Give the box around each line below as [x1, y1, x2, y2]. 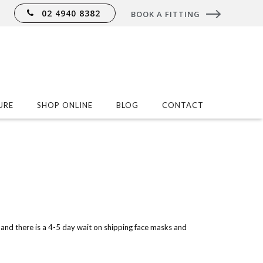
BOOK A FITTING [131, 9, 200, 19]
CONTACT [162, 100, 204, 110]
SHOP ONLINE [37, 100, 93, 110]
